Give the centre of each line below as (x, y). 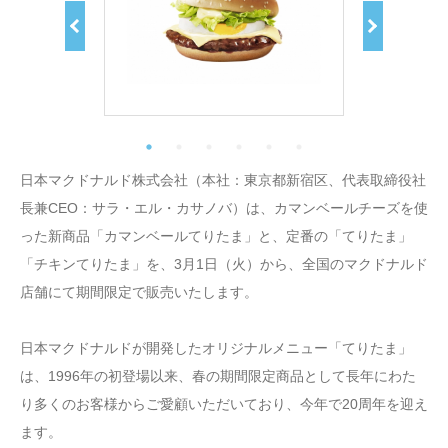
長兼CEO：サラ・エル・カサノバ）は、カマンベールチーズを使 (224, 207)
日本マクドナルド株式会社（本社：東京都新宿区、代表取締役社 (223, 179)
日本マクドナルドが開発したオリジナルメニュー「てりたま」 (216, 347)
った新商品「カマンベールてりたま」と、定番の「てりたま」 (216, 235)
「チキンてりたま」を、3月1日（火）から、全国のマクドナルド (224, 263)
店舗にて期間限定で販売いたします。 (139, 291)
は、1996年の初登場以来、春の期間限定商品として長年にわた (218, 375)
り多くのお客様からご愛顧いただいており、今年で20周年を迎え (224, 403)
